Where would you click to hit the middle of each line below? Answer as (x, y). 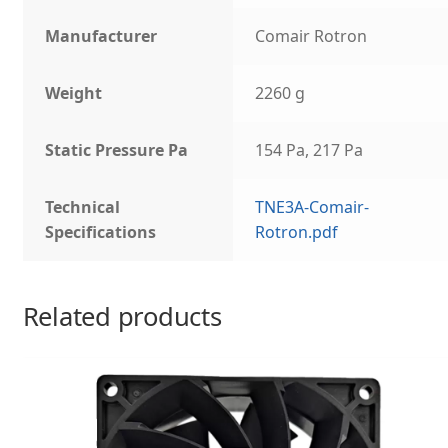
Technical (83, 207)
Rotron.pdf (297, 232)
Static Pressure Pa (117, 150)
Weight (74, 93)
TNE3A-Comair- (312, 207)
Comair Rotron (311, 36)
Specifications (101, 232)
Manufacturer (101, 36)
